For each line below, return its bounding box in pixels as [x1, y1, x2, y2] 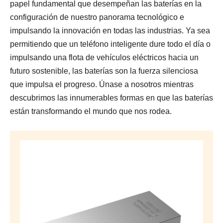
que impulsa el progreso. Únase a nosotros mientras [10, 80, 194, 89]
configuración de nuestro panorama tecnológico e [10, 13, 184, 21]
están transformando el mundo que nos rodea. [10, 107, 172, 115]
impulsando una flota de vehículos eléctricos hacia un [10, 53, 199, 62]
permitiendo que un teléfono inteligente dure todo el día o [10, 40, 211, 48]
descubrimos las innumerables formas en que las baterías [10, 94, 213, 102]
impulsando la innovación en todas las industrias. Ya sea [10, 26, 210, 35]
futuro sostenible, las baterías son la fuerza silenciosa [10, 67, 198, 75]
